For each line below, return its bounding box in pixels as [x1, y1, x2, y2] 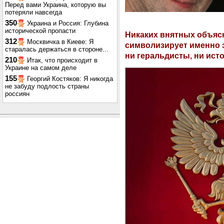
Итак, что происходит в [27, 56, 97, 64]
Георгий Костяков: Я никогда [27, 75, 113, 82]
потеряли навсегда [5, 8, 62, 16]
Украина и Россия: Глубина [27, 19, 108, 27]
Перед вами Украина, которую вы [5, 1, 106, 8]
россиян [5, 90, 29, 97]
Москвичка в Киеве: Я [27, 38, 93, 45]
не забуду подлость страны [5, 82, 89, 90]
